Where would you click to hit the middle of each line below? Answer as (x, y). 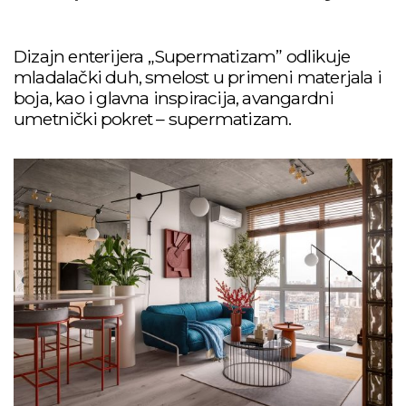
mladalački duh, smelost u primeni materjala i (198, 77)
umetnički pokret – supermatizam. (153, 119)
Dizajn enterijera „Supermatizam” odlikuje (182, 56)
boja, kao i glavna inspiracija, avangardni (174, 98)
